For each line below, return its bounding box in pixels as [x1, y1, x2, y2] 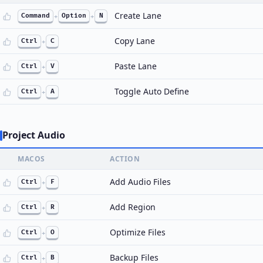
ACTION [110, 154, 140, 164]
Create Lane [114, 10, 161, 21]
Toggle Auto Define [114, 86, 189, 97]
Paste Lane [114, 60, 157, 72]
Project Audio [2, 129, 65, 141]
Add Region [110, 201, 156, 213]
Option [62, 12, 86, 19]
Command [21, 12, 50, 19]
